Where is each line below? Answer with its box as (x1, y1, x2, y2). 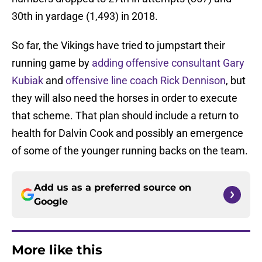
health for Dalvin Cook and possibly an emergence (12, 127, 243, 140)
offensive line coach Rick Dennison (65, 74, 226, 87)
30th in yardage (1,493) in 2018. (12, 10, 158, 23)
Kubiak (12, 74, 43, 87)
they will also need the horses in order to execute (12, 92, 237, 105)
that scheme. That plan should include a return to (12, 109, 239, 122)
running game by (12, 57, 92, 70)
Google (34, 196, 68, 208)
